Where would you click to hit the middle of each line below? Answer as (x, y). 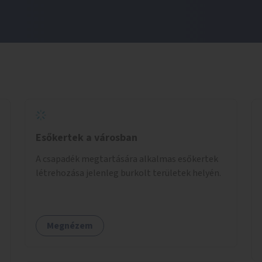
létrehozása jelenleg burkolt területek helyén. (128, 173)
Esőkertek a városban (87, 137)
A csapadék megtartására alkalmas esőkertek (127, 159)
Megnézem (70, 225)
